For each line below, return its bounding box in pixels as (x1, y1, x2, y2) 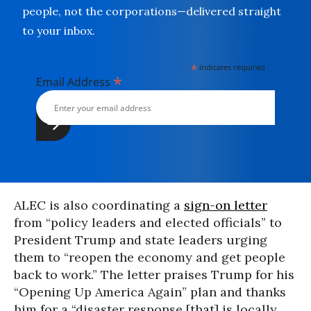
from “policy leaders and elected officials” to (14, 215, 282, 230)
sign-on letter (184, 197, 267, 213)
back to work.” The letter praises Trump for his (14, 267, 294, 283)
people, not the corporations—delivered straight (22, 4, 281, 18)
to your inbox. (22, 24, 95, 37)
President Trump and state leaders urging (14, 232, 267, 248)
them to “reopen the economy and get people (14, 249, 285, 265)
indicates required (197, 62, 266, 72)
